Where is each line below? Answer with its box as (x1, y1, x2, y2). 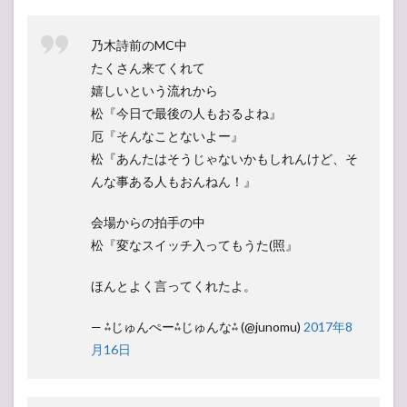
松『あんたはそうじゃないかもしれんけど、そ (91, 151, 358, 166)
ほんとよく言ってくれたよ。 (91, 278, 256, 293)
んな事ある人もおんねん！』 (91, 174, 256, 189)
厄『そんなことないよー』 (91, 128, 243, 144)
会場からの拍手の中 (91, 214, 205, 230)
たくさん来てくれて (91, 60, 205, 75)
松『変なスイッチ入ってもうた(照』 (91, 237, 298, 253)
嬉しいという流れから (91, 83, 218, 98)
